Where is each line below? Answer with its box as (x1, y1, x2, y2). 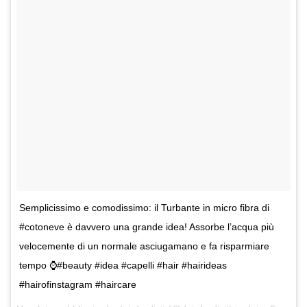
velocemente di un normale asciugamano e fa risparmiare (19, 241, 269, 252)
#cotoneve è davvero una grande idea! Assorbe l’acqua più (19, 221, 274, 233)
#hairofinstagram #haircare (19, 279, 136, 291)
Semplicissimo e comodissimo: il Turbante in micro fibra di (19, 202, 269, 214)
